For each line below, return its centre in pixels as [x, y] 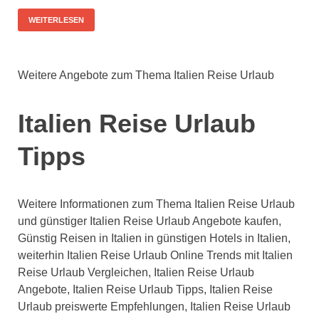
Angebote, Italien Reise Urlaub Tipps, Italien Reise [145, 290]
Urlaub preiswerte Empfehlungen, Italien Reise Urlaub [154, 307]
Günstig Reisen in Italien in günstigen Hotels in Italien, [154, 239]
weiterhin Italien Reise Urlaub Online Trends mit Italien [155, 256]
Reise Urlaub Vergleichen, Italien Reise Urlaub [136, 273]
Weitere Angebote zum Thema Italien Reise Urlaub [146, 75]
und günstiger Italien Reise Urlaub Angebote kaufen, [150, 221]
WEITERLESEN [56, 20]
